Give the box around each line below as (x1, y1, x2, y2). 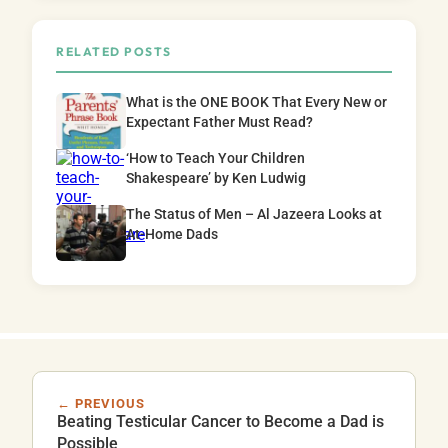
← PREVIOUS (57, 395, 145, 411)
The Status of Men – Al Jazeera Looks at (126, 205, 382, 223)
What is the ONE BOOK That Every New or (126, 93, 387, 111)
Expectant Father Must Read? (126, 113, 313, 131)
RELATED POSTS (56, 43, 172, 59)
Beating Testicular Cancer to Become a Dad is (57, 411, 384, 431)
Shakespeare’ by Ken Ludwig (126, 169, 306, 187)
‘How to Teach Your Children (126, 149, 305, 167)
